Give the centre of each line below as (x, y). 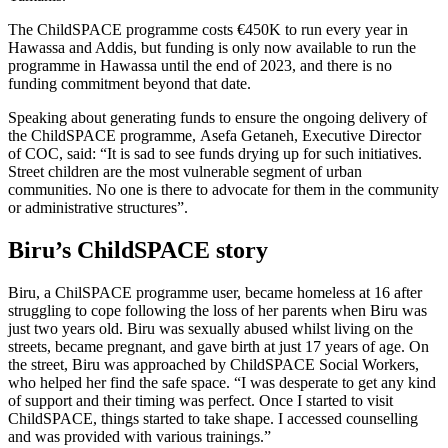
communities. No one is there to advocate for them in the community (223, 190)
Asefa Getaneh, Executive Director (310, 136)
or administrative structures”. (100, 208)
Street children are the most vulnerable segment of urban (185, 172)
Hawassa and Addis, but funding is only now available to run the (212, 48)
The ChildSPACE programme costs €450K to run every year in (208, 30)
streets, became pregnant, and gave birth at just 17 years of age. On (218, 346)
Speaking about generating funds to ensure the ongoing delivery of (217, 118)
